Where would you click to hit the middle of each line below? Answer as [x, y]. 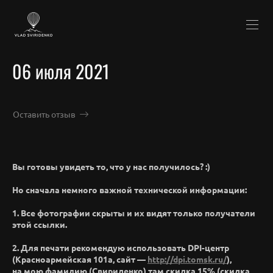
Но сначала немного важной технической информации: [129, 190]
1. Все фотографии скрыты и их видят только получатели [134, 213]
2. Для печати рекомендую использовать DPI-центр [121, 248]
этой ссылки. [40, 225]
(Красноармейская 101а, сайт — [80, 259]
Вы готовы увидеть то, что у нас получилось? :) [111, 167]
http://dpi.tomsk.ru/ [187, 259]
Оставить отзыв [44, 114]
